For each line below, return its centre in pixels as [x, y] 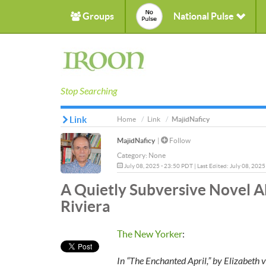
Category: [133, 155]
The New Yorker [150, 234]
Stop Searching [89, 91]
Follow [179, 140]
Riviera [85, 206]
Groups [97, 16]
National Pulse [205, 16]
